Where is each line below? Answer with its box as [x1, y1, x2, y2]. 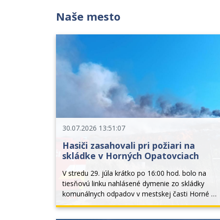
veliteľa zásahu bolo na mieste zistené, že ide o [62, 209, 213, 219]
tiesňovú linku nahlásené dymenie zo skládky [62, 178, 204, 188]
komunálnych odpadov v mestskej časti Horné [62, 189, 209, 198]
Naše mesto [56, 8, 120, 24]
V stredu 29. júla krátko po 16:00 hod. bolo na [62, 168, 206, 178]
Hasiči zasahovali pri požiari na [62, 139, 195, 151]
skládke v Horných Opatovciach [62, 149, 199, 162]
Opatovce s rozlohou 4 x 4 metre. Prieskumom [62, 199, 211, 209]
